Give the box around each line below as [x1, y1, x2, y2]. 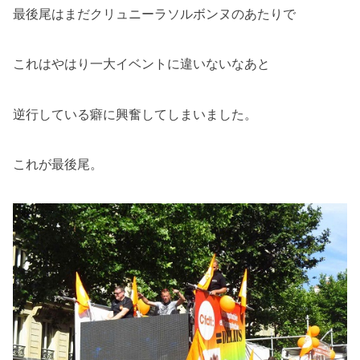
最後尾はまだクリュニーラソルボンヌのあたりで [13, 7, 296, 22]
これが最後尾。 [13, 157, 103, 171]
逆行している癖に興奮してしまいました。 [13, 107, 257, 121]
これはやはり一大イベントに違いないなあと [13, 57, 270, 72]
